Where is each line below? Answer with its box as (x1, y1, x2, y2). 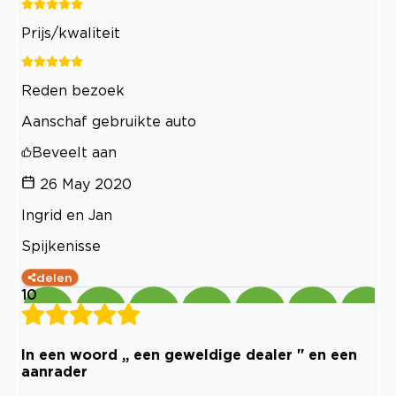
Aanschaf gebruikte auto (21, 113, 196, 130)
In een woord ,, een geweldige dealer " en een (21, 346, 357, 362)
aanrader (21, 362, 88, 379)
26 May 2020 (40, 176, 132, 193)
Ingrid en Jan (21, 207, 112, 224)
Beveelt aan (32, 144, 117, 161)
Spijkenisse (21, 238, 101, 255)
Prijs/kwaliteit (21, 25, 120, 42)
